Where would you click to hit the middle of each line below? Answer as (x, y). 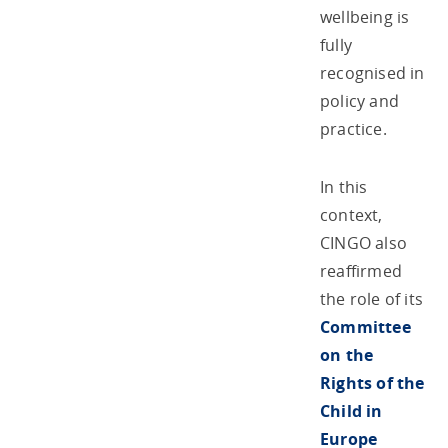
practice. (353, 128)
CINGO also (363, 242)
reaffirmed (361, 270)
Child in (351, 410)
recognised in (372, 72)
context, (351, 214)
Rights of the (372, 382)
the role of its (371, 298)
